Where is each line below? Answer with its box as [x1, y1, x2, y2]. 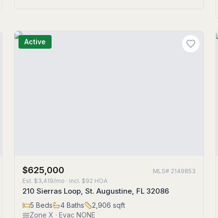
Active [24, 37, 46, 46]
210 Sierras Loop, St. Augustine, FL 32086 [22, 186, 169, 196]
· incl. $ [65, 177, 86, 184]
